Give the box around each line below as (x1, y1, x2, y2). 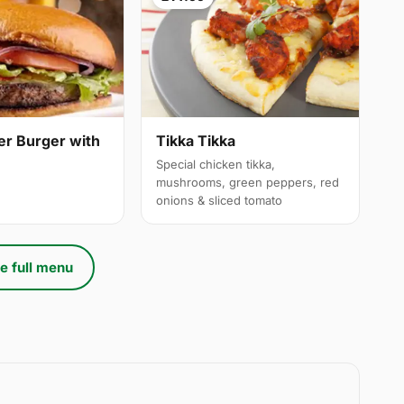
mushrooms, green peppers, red (156, 175, 340, 190)
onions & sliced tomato (156, 193, 283, 208)
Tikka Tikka (156, 132, 236, 151)
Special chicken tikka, (156, 157, 276, 172)
